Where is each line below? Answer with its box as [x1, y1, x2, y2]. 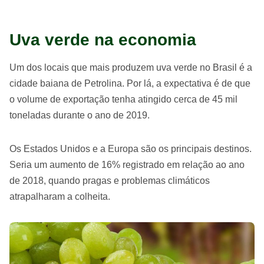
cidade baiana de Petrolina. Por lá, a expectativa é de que [9, 78, 250, 88]
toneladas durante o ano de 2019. [9, 110, 150, 120]
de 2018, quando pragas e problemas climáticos [9, 175, 210, 186]
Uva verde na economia [9, 30, 196, 49]
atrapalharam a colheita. [9, 191, 110, 202]
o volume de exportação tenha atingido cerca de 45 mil [9, 94, 237, 104]
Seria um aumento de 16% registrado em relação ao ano [9, 159, 245, 170]
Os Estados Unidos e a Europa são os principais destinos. [9, 143, 252, 154]
